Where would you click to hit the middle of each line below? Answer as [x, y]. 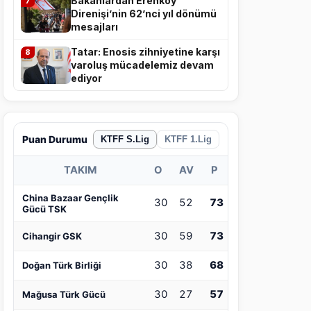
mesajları [94, 27]
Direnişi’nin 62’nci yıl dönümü [144, 14]
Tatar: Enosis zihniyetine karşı [145, 52]
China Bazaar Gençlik [70, 198]
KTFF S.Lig [125, 140]
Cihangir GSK [52, 236]
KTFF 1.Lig [188, 140]
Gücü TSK [44, 209]
